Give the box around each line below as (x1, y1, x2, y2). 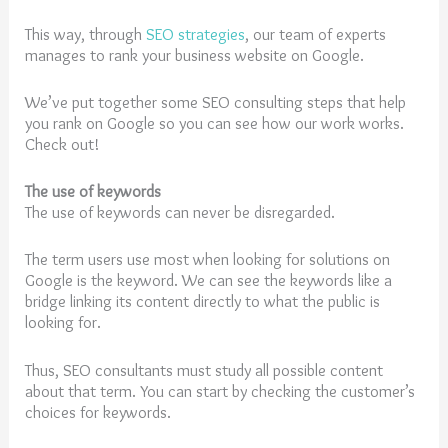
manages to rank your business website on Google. (25, 44, 369, 65)
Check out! (25, 133, 100, 154)
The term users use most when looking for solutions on (25, 249, 391, 270)
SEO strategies (146, 23, 246, 44)
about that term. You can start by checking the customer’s (25, 380, 416, 401)
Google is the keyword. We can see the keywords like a (25, 270, 393, 291)
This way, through (25, 23, 147, 44)
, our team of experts (245, 23, 387, 44)
